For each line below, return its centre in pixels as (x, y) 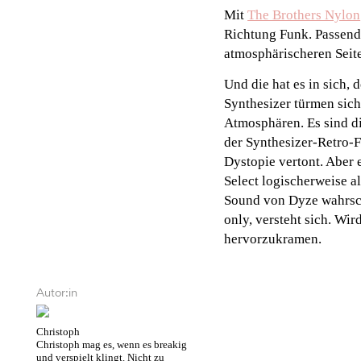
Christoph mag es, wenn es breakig (111, 345)
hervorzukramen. (273, 239)
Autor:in (56, 293)
